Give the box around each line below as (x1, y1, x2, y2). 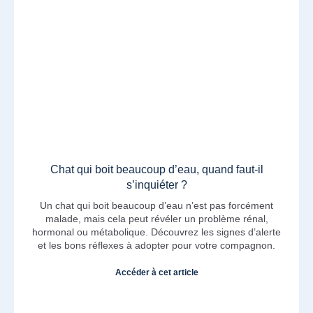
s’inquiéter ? (126, 179, 187, 191)
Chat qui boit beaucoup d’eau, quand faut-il (50, 163, 263, 176)
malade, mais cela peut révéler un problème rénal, (45, 213, 268, 225)
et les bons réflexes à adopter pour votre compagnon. (38, 240, 275, 252)
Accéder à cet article (115, 268, 198, 278)
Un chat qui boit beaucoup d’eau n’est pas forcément (40, 200, 273, 212)
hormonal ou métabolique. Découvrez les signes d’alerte (32, 226, 281, 238)
